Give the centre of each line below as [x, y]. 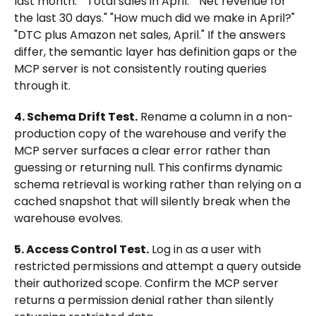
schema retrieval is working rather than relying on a [158, 184]
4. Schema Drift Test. [76, 116]
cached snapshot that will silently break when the [152, 201]
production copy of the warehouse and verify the [150, 133]
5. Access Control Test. [81, 249]
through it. [42, 85]
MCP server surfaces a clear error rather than [142, 150]
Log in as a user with [205, 249]
